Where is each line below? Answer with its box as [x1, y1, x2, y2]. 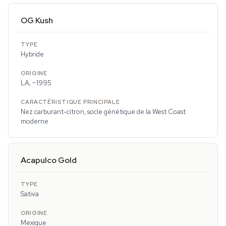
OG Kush [21, 15, 53, 26]
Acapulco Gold [21, 155, 77, 166]
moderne [21, 117, 48, 126]
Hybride [21, 50, 44, 59]
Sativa [21, 190, 39, 199]
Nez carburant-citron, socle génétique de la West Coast [21, 107, 186, 117]
